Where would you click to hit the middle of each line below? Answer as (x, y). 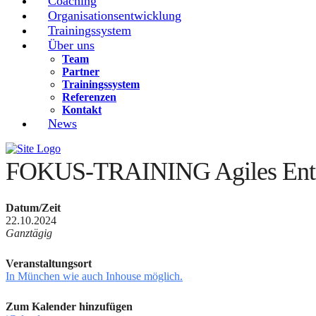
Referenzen (89, 97)
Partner (81, 72)
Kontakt (82, 110)
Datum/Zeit (33, 208)
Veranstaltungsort (49, 263)
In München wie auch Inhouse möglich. (94, 276)
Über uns (71, 45)
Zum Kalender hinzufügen (69, 306)
